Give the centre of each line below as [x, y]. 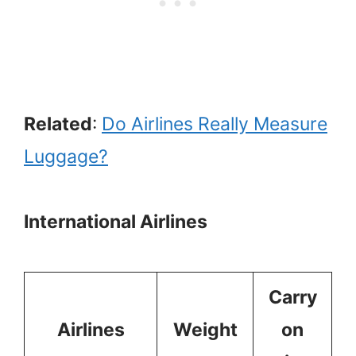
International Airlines [116, 222]
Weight [205, 329]
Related [58, 124]
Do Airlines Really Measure [215, 124]
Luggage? [66, 156]
